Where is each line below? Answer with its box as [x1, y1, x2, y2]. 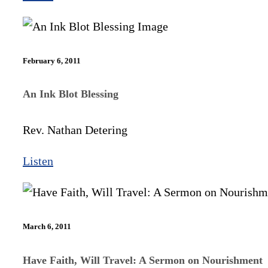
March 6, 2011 [23, 222, 71, 232]
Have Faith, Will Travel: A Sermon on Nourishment [23, 254, 263, 266]
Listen [23, 154, 53, 168]
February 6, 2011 [23, 56, 81, 65]
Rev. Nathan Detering [23, 123, 127, 137]
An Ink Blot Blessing [23, 88, 118, 100]
